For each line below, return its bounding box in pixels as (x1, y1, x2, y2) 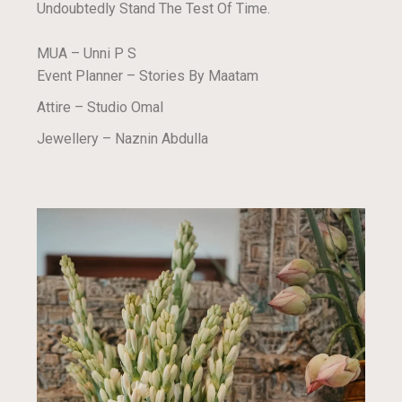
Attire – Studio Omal (37, 98, 164, 116)
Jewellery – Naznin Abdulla (37, 129, 213, 147)
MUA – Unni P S (37, 44, 141, 62)
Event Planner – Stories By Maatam (37, 66, 263, 84)
